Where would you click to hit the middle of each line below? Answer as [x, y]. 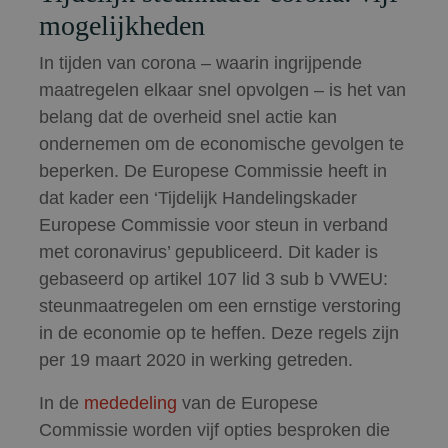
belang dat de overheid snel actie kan [188, 117]
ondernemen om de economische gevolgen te [221, 144]
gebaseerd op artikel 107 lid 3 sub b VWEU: [213, 279]
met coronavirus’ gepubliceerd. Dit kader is [208, 252]
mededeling [130, 403]
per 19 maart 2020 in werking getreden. [196, 360]
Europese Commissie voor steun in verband [213, 225]
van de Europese [247, 403]
